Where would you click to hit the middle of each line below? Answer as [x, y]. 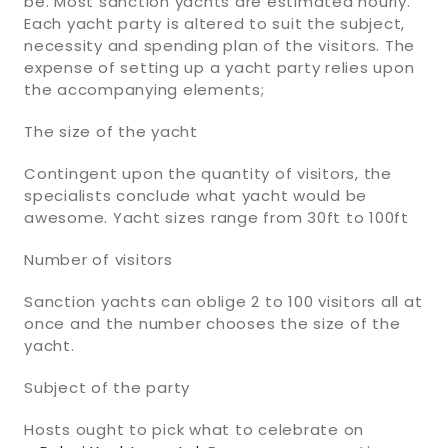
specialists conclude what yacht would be [195, 195]
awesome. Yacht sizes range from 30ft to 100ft [216, 217]
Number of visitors [98, 259]
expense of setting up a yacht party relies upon [219, 67]
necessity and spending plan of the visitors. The [219, 45]
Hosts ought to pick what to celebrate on [194, 429]
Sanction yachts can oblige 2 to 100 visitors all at [223, 301]
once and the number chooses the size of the [212, 323]
